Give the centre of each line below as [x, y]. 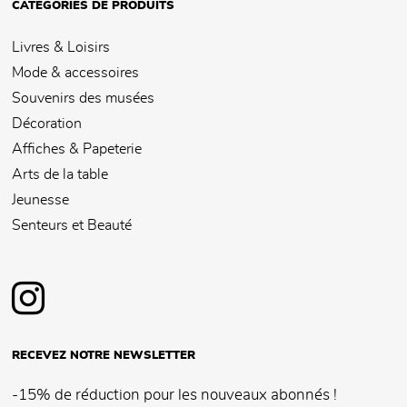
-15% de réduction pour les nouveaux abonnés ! [174, 396]
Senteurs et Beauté [72, 226]
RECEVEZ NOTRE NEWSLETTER [104, 356]
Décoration [47, 124]
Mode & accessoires [75, 73]
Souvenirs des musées [83, 99]
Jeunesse [40, 200]
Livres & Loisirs [61, 48]
